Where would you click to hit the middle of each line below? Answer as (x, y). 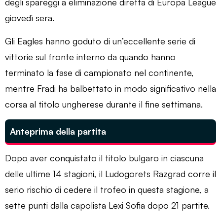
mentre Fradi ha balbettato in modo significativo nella (110, 88)
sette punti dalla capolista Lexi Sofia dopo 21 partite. (107, 205)
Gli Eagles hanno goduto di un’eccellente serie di (100, 41)
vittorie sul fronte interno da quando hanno (90, 56)
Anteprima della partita (58, 131)
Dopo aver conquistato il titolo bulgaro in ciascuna (104, 158)
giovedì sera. (30, 18)
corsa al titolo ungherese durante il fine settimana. (104, 104)
